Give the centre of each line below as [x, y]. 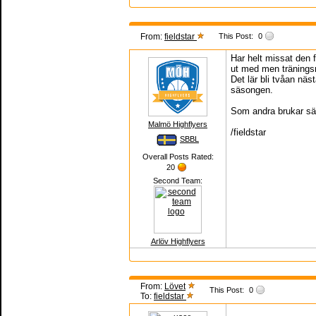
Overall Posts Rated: [178, 157]
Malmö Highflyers [178, 124]
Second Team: [178, 181]
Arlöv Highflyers [178, 241]
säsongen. [252, 90]
